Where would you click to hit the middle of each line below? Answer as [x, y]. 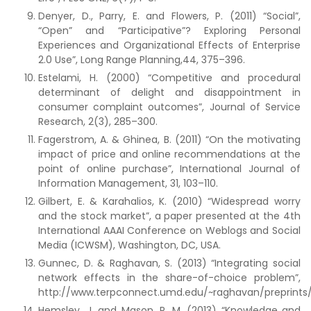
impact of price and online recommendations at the [169, 154]
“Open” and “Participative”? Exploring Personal [169, 31]
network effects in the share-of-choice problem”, [169, 278]
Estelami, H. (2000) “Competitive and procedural [169, 78]
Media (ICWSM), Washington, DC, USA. [129, 245]
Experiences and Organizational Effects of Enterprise [169, 45]
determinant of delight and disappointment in [169, 92]
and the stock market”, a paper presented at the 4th [169, 216]
